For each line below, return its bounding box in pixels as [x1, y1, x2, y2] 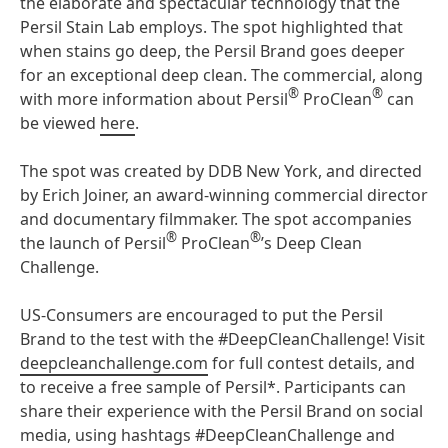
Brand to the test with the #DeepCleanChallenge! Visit [20, 328, 425, 350]
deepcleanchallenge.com [20, 352, 208, 374]
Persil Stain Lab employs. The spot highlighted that [20, 16, 403, 38]
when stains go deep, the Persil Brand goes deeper [20, 40, 405, 62]
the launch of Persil [20, 232, 166, 254]
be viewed [20, 112, 100, 134]
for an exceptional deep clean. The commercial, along [20, 64, 423, 86]
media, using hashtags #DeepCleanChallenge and [20, 424, 395, 446]
